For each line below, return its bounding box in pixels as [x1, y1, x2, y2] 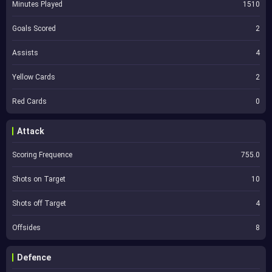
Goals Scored [12, 24, 56, 33]
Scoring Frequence [12, 151, 72, 159]
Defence [17, 253, 51, 262]
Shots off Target [12, 199, 66, 208]
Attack [17, 126, 44, 136]
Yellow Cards [12, 73, 55, 81]
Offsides [12, 223, 41, 232]
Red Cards [12, 97, 47, 106]
